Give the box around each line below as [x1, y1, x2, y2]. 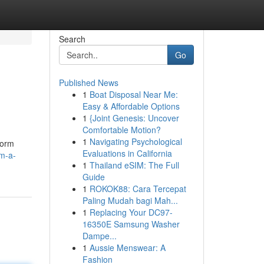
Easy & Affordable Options [82, 100, 180, 112]
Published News [58, 77, 118, 88]
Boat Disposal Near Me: [89, 88, 178, 100]
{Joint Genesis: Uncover [89, 112, 179, 124]
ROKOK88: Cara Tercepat [89, 183, 186, 194]
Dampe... [82, 230, 117, 242]
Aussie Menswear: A [89, 242, 166, 253]
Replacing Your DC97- [89, 206, 173, 218]
